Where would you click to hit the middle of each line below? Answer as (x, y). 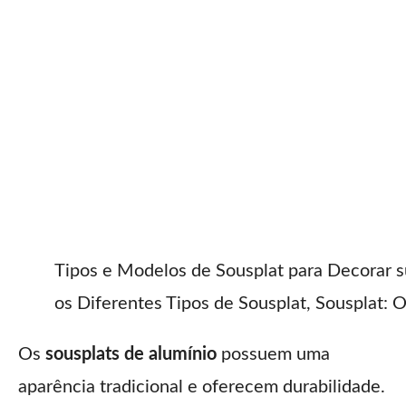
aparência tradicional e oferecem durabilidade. (202, 387)
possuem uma (273, 354)
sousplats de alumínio (131, 354)
